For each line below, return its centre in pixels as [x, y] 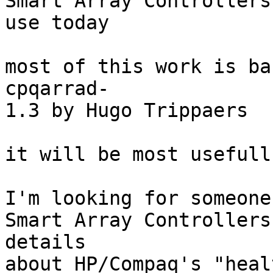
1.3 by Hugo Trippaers [126, 111]
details [51, 242]
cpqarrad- [57, 89]
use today [57, 23]
